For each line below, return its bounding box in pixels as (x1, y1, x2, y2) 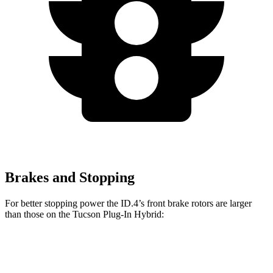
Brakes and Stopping (5, 169, 135, 186)
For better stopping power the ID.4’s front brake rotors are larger (5, 198, 252, 209)
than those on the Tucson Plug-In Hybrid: (5, 209, 164, 220)
